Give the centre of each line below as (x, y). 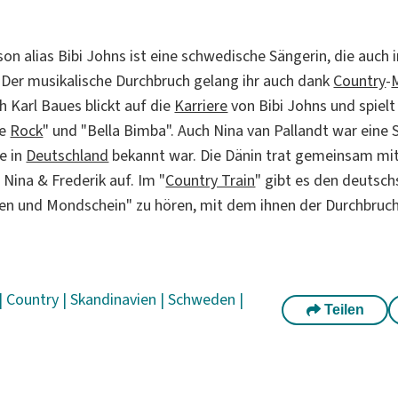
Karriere (201, 105)
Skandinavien (115, 299)
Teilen (342, 309)
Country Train (211, 180)
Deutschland (68, 155)
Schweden (204, 299)
